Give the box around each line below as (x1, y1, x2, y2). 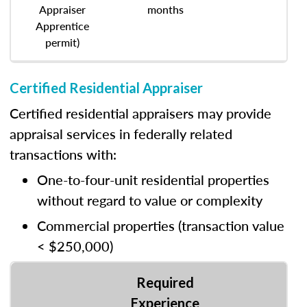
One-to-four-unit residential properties (37, 170, 269, 189)
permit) (45, 34, 79, 50)
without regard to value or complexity (37, 191, 262, 210)
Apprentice (36, 18, 89, 34)
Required (136, 274, 194, 291)
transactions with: (10, 145, 116, 164)
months (147, 1, 184, 17)
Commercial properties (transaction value (37, 216, 284, 235)
